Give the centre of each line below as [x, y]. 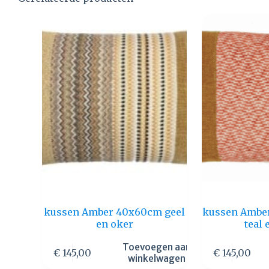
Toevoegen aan [156, 247]
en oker [114, 224]
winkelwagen [156, 258]
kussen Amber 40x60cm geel [115, 212]
